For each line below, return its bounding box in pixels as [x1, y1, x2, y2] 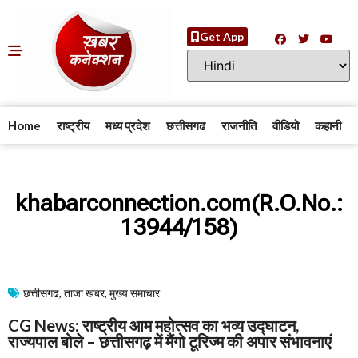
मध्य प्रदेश [105, 118, 150, 133]
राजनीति [221, 118, 257, 133]
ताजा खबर [64, 286, 105, 300]
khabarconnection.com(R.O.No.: [14, 189, 344, 217]
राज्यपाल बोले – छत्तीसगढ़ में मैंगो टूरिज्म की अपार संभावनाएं [8, 332, 332, 352]
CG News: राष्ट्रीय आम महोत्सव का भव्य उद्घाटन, [8, 316, 299, 336]
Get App [199, 29, 244, 43]
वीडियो [272, 118, 299, 133]
